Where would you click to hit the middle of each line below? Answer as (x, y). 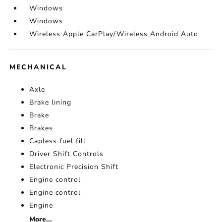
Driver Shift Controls (67, 154)
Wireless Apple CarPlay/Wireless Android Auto (114, 34)
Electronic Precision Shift (74, 167)
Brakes (41, 128)
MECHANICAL (38, 67)
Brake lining (51, 103)
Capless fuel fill (58, 141)
